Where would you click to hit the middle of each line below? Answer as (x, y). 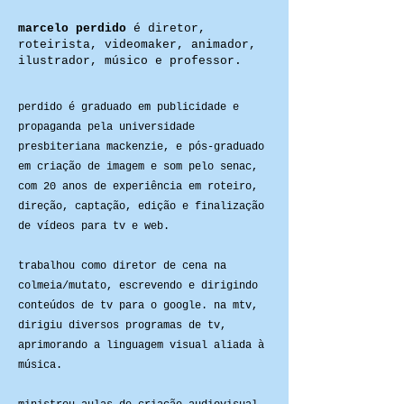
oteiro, (236, 187)
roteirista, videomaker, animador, (137, 45)
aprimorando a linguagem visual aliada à (141, 345)
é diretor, (166, 28)
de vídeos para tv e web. (94, 226)
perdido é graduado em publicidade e (129, 107)
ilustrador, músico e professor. (130, 61)
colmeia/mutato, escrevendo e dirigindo (138, 286)
